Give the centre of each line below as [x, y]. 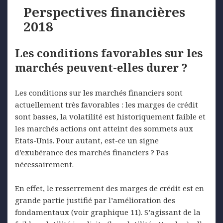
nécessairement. [44, 165]
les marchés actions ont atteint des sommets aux [104, 129]
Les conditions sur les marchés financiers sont [99, 93]
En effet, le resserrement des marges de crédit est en [110, 188]
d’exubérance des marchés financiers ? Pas [92, 153]
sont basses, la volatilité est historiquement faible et [110, 117]
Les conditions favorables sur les [109, 53]
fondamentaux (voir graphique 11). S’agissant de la [108, 212]
